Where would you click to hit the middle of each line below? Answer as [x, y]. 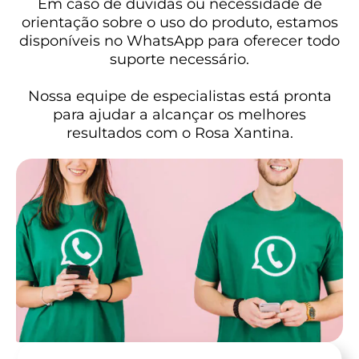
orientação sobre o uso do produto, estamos [179, 23]
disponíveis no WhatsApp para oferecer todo [179, 41]
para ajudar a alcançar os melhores [179, 115]
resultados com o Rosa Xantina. [179, 133]
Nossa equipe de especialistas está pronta [179, 97]
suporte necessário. [179, 60]
